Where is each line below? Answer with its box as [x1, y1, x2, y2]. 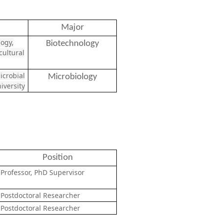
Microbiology [47, 72, 97, 82]
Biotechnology [45, 39, 99, 48]
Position [43, 153, 73, 162]
